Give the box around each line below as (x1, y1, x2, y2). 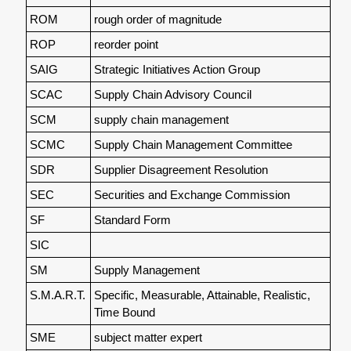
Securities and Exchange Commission (93, 187, 290, 201)
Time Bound (93, 305, 155, 319)
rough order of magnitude (93, 12, 222, 26)
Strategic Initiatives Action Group (93, 62, 260, 76)
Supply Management (93, 262, 200, 277)
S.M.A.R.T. (29, 288, 85, 302)
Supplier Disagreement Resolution (93, 162, 268, 176)
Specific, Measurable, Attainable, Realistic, (93, 288, 310, 302)
